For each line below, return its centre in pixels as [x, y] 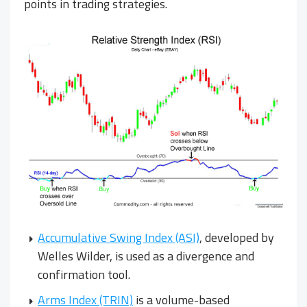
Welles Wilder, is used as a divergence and [146, 256]
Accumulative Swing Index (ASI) [119, 237]
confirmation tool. [84, 274]
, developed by [237, 237]
